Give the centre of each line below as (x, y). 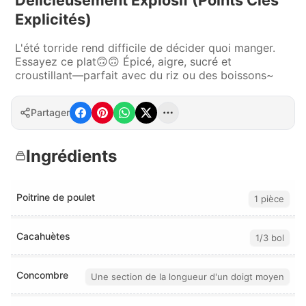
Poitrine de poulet (56, 197)
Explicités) (53, 19)
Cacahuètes (43, 236)
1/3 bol (270, 237)
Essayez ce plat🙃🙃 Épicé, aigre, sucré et (123, 61)
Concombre (42, 275)
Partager (50, 113)
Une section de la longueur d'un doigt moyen (187, 276)
